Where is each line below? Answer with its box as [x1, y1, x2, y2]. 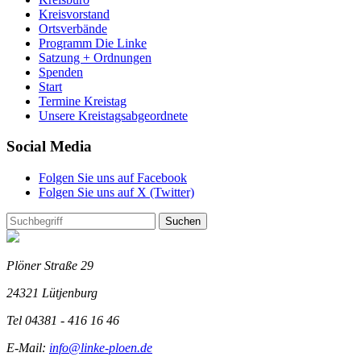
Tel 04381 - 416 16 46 [6, 313, 119, 327]
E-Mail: [6, 340, 49, 355]
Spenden [39, 64, 83, 79]
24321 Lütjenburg [6, 285, 98, 300]
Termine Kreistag [39, 93, 127, 108]
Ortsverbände [39, 21, 107, 35]
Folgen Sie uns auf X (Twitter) [39, 185, 194, 199]
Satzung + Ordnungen [39, 50, 151, 64]
